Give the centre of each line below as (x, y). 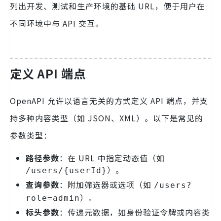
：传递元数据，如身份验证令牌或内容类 (135, 212)
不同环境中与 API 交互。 (57, 23)
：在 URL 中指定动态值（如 (112, 158)
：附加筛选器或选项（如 (107, 184)
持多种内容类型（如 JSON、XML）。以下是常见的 (107, 118)
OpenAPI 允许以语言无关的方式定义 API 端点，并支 (109, 100)
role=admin (53, 198)
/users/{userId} (66, 170)
